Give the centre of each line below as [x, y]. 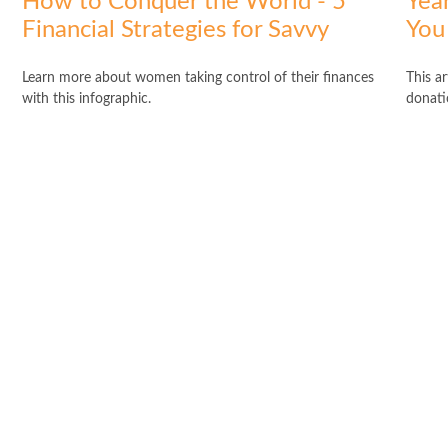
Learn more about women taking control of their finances [198, 78]
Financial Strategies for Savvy [176, 30]
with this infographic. [87, 99]
